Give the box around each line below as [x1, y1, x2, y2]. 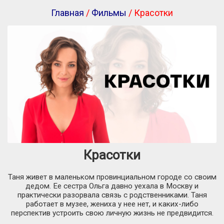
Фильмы [91, 7, 126, 18]
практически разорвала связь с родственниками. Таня [17, 190, 207, 200]
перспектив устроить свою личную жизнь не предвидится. [10, 208, 213, 218]
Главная [51, 7, 84, 18]
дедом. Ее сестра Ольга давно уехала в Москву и [25, 181, 198, 191]
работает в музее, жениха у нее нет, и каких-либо [25, 199, 198, 209]
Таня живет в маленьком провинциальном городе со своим [7, 172, 216, 182]
